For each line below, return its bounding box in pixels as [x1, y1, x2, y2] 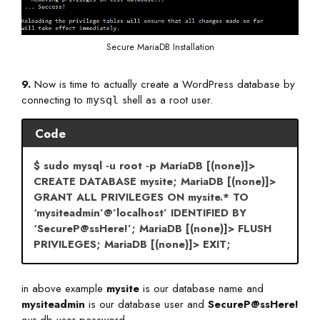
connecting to [21, 91, 86, 108]
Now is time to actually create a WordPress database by [31, 76, 295, 92]
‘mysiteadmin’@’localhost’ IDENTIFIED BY [34, 205, 246, 221]
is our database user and [85, 296, 208, 312]
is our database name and [139, 280, 264, 296]
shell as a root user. [119, 91, 213, 108]
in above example [21, 280, 106, 296]
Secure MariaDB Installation [106, 39, 214, 54]
